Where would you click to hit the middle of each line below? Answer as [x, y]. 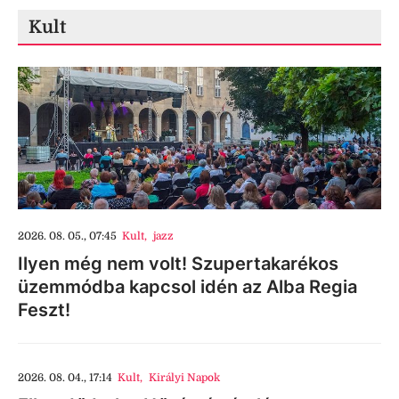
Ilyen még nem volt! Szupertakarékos [178, 263]
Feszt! [44, 309]
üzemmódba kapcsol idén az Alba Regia [187, 286]
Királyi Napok [184, 377]
